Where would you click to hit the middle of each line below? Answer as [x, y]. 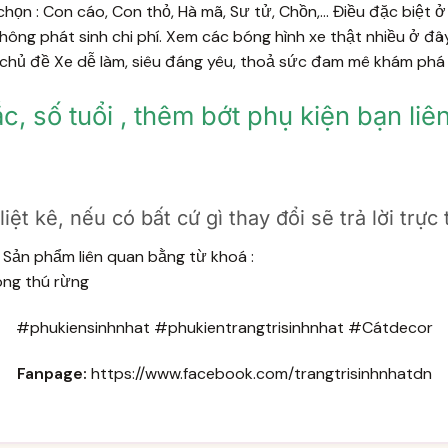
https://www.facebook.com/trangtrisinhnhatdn [261, 373]
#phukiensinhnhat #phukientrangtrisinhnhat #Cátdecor [224, 328]
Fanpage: [51, 373]
